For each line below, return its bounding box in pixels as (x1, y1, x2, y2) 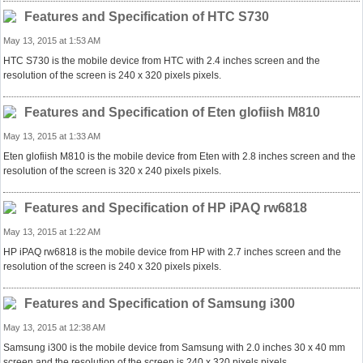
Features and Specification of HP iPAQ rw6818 (24, 201, 307, 215)
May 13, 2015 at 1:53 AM (3, 36, 100, 45)
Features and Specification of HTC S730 (24, 10, 269, 23)
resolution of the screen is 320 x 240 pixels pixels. (3, 165, 221, 177)
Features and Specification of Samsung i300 (24, 297, 295, 310)
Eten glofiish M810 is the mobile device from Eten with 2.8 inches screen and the (3, 151, 356, 162)
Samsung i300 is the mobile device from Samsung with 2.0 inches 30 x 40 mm (3, 342, 345, 353)
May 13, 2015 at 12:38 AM (3, 322, 105, 332)
